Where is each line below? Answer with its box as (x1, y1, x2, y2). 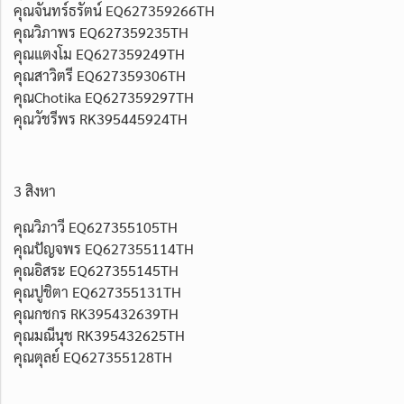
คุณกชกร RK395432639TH (14, 303, 179, 323)
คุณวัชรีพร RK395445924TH (14, 108, 188, 128)
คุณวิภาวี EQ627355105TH (14, 216, 178, 236)
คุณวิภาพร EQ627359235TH (14, 22, 188, 41)
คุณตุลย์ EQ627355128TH (14, 346, 172, 366)
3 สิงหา (14, 180, 56, 200)
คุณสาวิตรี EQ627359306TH (14, 65, 186, 85)
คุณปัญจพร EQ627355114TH (14, 238, 194, 258)
